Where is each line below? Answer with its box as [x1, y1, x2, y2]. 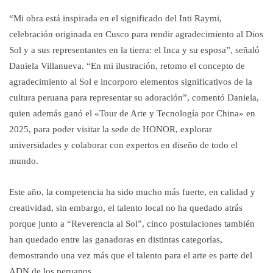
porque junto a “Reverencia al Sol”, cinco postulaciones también [9, 219, 255, 229]
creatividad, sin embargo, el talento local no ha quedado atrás [9, 203, 243, 213]
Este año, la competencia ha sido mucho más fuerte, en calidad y [9, 187, 255, 197]
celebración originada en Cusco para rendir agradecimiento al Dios [9, 29, 263, 39]
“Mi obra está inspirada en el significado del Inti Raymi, [9, 13, 222, 23]
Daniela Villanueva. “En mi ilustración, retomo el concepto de [9, 61, 245, 71]
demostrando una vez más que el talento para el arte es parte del [9, 250, 252, 260]
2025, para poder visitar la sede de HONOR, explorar [9, 124, 212, 134]
